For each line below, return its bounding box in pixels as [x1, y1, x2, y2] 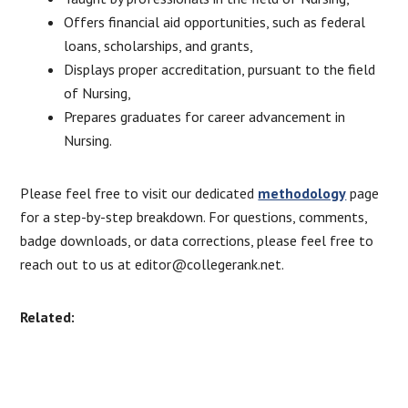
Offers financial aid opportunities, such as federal [64, 12, 366, 31]
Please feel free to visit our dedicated [20, 183, 259, 202]
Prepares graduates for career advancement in [64, 107, 346, 126]
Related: [20, 307, 76, 326]
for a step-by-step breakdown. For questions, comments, [20, 207, 368, 226]
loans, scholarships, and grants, [64, 36, 254, 55]
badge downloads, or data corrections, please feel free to [20, 230, 374, 250]
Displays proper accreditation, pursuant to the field [64, 59, 376, 78]
